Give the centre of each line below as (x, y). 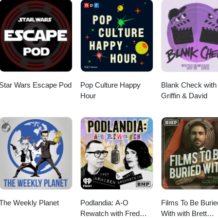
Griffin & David (184, 96)
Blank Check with (189, 85)
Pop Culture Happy (110, 85)
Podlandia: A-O (104, 203)
